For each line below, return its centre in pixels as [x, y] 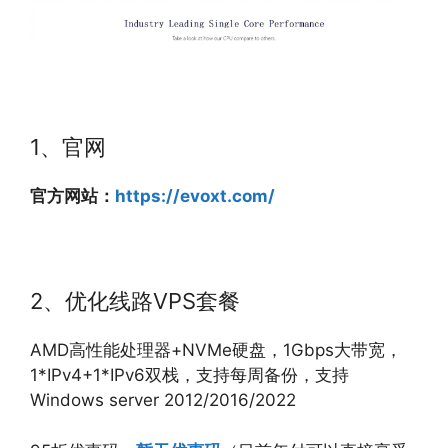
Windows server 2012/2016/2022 [163, 400]
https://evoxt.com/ [195, 196]
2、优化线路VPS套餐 [135, 301]
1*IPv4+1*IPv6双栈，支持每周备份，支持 [189, 375]
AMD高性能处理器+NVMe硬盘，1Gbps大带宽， [216, 350]
